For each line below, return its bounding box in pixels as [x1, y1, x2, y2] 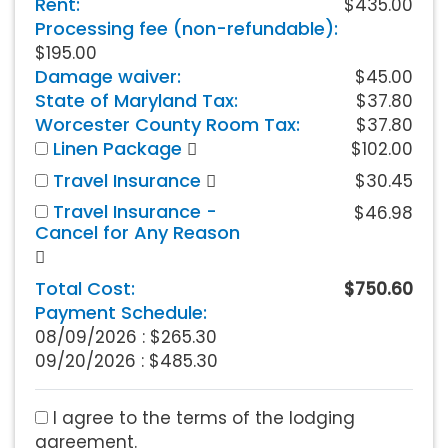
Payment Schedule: [35, 299, 207, 325]
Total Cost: [35, 275, 135, 301]
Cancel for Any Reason [35, 219, 240, 245]
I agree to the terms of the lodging [48, 405, 355, 430]
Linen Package [48, 135, 182, 161]
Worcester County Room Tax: [35, 111, 300, 137]
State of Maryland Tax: [35, 87, 238, 113]
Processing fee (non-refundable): [35, 15, 338, 41]
